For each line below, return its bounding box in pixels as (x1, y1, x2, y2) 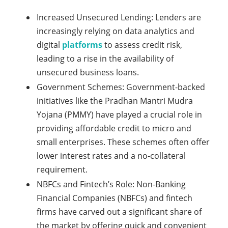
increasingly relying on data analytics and (37, 25, 194, 37)
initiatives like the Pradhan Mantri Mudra (37, 95, 193, 106)
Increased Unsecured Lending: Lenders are (37, 12, 201, 23)
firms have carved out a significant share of (37, 206, 202, 217)
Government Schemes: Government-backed (37, 81, 205, 93)
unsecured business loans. (37, 67, 139, 78)
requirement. (37, 164, 88, 175)
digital (37, 39, 62, 50)
